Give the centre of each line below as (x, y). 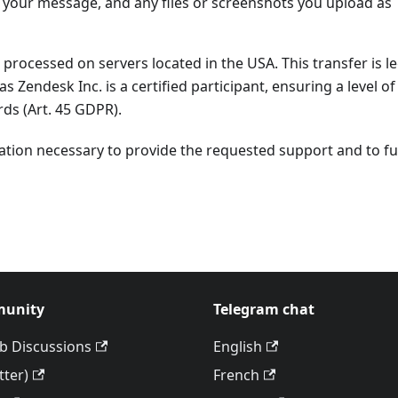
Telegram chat (264, 309)
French (236, 375)
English (238, 346)
